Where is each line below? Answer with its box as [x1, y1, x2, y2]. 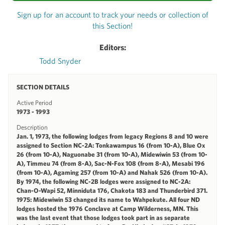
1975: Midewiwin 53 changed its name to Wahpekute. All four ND [17, 195, 200, 203]
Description [17, 123, 48, 131]
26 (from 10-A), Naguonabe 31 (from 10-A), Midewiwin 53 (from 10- [17, 150, 207, 158]
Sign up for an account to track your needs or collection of [17, 10, 208, 19]
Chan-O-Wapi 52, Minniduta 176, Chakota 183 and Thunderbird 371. [17, 186, 207, 194]
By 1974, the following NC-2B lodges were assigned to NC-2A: [17, 177, 190, 185]
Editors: [99, 42, 126, 52]
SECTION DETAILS [17, 83, 69, 91]
